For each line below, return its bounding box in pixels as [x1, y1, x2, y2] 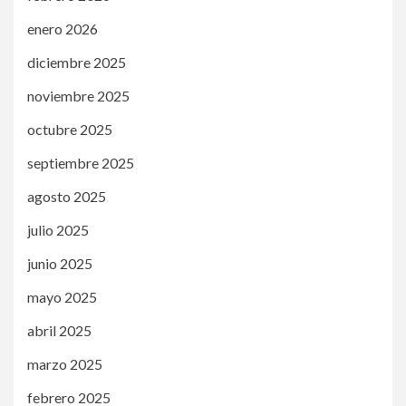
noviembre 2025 [27, 86, 130, 104]
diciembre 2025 [27, 53, 126, 71]
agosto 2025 [27, 187, 106, 205]
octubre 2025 [27, 120, 112, 138]
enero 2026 [27, 19, 98, 37]
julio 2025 [27, 220, 89, 238]
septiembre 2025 [27, 153, 134, 171]
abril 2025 [27, 321, 92, 339]
